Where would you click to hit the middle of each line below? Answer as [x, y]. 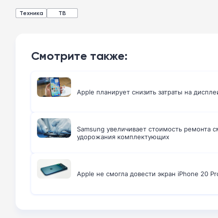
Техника [31, 13]
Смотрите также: [79, 56]
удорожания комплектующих [123, 137]
